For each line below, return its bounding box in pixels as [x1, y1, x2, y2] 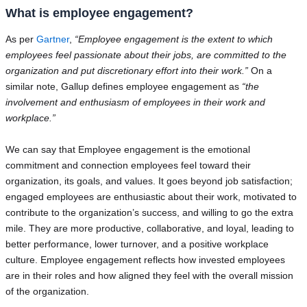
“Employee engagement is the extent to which [74, 34, 273, 45]
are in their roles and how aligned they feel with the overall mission [5, 269, 293, 281]
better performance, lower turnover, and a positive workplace [5, 238, 269, 249]
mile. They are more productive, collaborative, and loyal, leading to [5, 222, 294, 234]
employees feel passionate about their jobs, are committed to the [5, 49, 286, 61]
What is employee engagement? [5, 6, 193, 20]
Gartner [36, 34, 69, 45]
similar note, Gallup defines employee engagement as [5, 81, 242, 93]
